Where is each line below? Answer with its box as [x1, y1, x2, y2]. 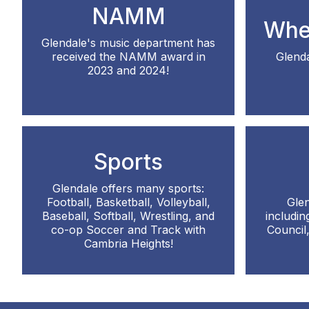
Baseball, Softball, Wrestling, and [42, 208, 215, 223]
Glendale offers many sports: [52, 181, 204, 195]
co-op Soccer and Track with [51, 222, 206, 237]
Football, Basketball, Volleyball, [46, 195, 210, 209]
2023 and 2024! [88, 63, 169, 77]
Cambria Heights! [83, 236, 173, 250]
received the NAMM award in [51, 49, 206, 63]
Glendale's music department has [41, 35, 215, 50]
